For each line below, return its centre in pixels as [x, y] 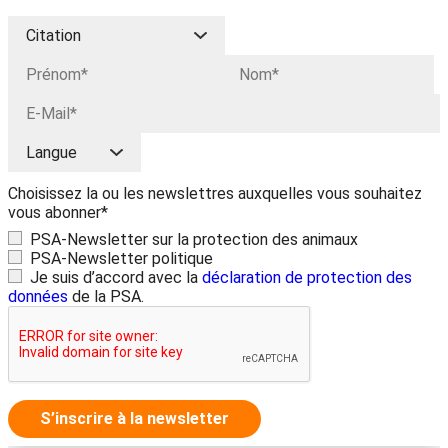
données [38, 296]
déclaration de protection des [307, 277]
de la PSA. [106, 296]
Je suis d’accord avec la [116, 277]
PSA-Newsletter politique [121, 258]
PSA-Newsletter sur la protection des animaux [194, 239]
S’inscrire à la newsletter [134, 418]
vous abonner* [58, 212]
